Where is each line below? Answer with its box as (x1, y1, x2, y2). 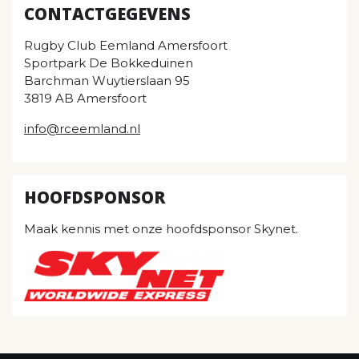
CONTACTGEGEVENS (24, 2, 191, 25)
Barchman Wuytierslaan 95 (24, 72, 190, 88)
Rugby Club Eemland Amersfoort (24, 37, 228, 53)
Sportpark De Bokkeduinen (24, 54, 193, 71)
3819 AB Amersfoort (24, 90, 147, 106)
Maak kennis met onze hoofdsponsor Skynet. (24, 220, 298, 236)
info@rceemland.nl (24, 120, 140, 136)
